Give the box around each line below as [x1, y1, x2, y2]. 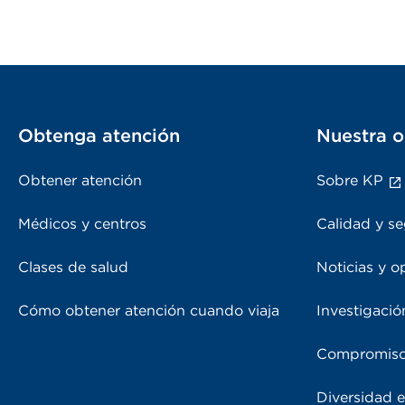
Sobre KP [316, 172, 383, 189]
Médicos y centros [18, 215, 146, 232]
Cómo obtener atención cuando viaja [18, 302, 279, 319]
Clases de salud [18, 259, 128, 276]
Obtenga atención [18, 125, 180, 146]
